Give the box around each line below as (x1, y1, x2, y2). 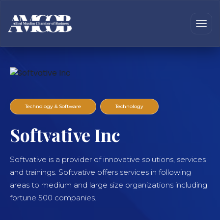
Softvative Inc (10, 122, 120, 146)
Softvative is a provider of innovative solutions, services (10, 154, 206, 164)
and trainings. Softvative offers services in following (10, 167, 191, 177)
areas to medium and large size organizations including (10, 180, 207, 190)
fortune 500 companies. (10, 192, 96, 202)
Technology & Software (25, 103, 81, 110)
